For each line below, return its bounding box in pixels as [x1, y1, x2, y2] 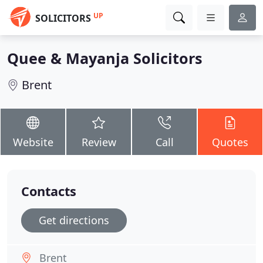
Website [12, 135, 53, 149]
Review [81, 135, 116, 149]
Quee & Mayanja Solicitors [7, 48, 203, 68]
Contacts [21, 183, 76, 200]
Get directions [39, 213, 109, 227]
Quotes [212, 135, 248, 149]
